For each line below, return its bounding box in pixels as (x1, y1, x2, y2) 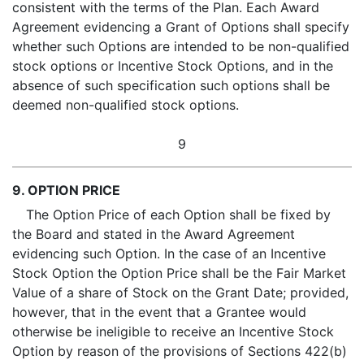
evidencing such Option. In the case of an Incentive (12, 245, 326, 262)
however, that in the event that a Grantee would (12, 304, 306, 320)
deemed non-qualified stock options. (12, 97, 239, 113)
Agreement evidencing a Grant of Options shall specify (12, 19, 349, 35)
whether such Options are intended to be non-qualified (12, 38, 349, 54)
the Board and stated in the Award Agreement (12, 226, 295, 242)
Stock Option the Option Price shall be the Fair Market (12, 265, 346, 281)
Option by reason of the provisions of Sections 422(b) (12, 343, 347, 359)
